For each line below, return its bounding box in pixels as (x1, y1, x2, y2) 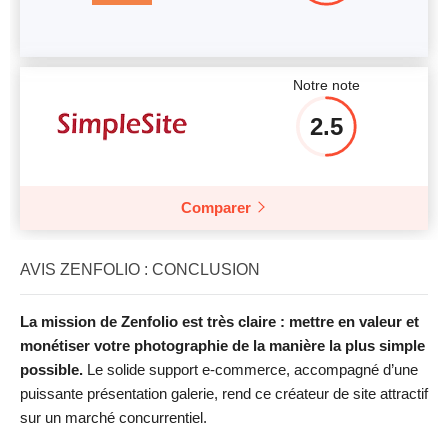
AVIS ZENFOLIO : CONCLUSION (20, 260, 260, 278)
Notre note (292, 76, 360, 93)
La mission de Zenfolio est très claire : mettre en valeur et (20, 312, 419, 330)
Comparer (181, 198, 251, 216)
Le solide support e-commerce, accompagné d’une (87, 360, 418, 378)
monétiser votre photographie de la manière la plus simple (20, 336, 425, 354)
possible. (20, 360, 87, 378)
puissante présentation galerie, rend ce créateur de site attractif (20, 384, 428, 402)
